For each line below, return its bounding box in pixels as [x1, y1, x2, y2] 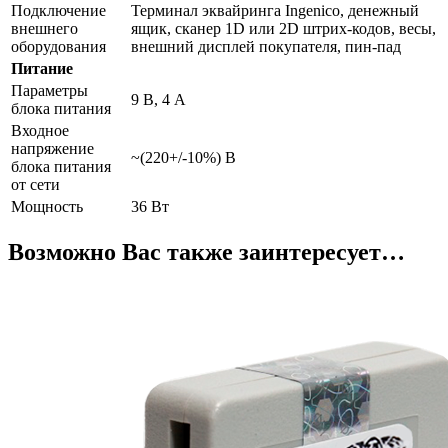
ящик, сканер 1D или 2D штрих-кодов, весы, [131, 19, 436, 37]
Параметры [11, 81, 88, 99]
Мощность [11, 197, 83, 215]
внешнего [11, 19, 78, 37]
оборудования [11, 37, 106, 55]
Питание [11, 59, 73, 77]
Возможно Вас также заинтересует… [8, 238, 405, 265]
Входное [11, 121, 69, 139]
